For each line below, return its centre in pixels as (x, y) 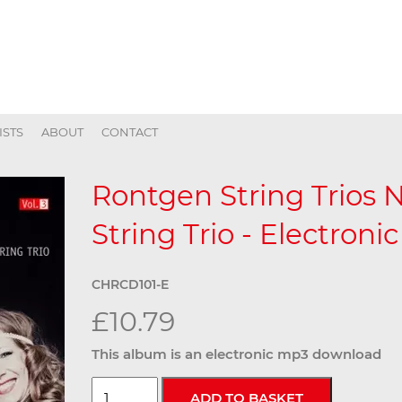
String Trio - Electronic (245, 234)
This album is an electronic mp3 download (236, 354)
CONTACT (130, 132)
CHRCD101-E (130, 284)
